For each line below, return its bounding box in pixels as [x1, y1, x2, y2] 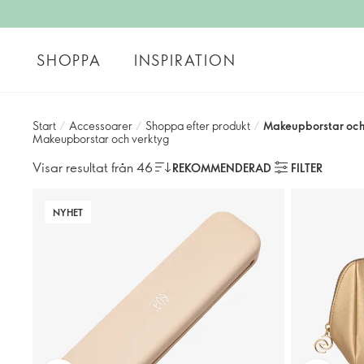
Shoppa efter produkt [145, 118, 250, 133]
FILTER [291, 159, 323, 175]
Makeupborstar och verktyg [32, 131, 169, 146]
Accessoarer [69, 118, 132, 133]
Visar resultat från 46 [32, 158, 153, 175]
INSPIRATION [133, 50, 236, 70]
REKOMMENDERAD [172, 159, 271, 175]
